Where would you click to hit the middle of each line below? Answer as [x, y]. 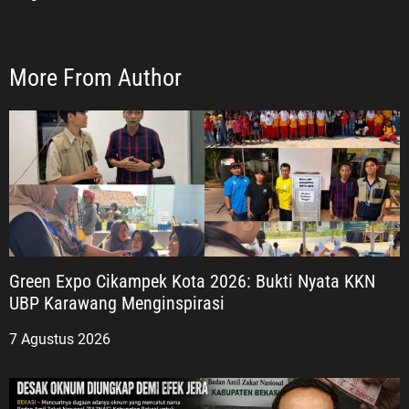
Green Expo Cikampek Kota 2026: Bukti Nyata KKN [192, 281]
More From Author [95, 77]
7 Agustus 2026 [60, 339]
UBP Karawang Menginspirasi [117, 303]
